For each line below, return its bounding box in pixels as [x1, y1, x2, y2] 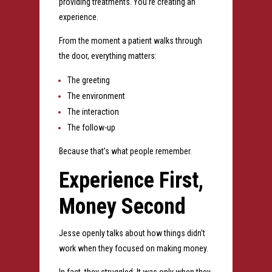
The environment [67, 91, 125, 101]
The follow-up [67, 123, 115, 133]
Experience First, [58, 168, 203, 194]
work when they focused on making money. [58, 243, 208, 254]
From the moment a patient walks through [58, 36, 202, 46]
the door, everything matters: [58, 51, 157, 61]
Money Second [58, 194, 186, 220]
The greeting [67, 75, 110, 86]
